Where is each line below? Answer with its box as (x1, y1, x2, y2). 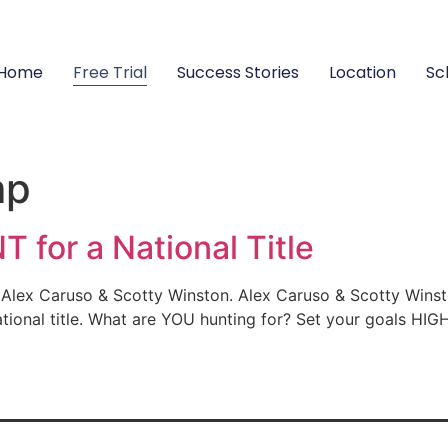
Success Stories (177, 61, 299, 84)
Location (329, 61, 396, 84)
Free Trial (73, 61, 147, 84)
